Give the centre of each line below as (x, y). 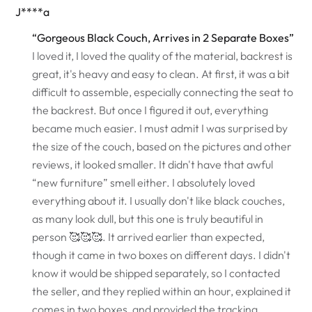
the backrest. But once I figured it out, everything (150, 110)
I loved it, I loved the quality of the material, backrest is (163, 55)
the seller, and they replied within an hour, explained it (162, 291)
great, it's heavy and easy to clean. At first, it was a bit (161, 73)
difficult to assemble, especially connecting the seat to (163, 92)
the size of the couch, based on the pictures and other (162, 146)
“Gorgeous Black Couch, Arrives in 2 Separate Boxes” (163, 37)
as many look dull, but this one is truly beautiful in (148, 218)
